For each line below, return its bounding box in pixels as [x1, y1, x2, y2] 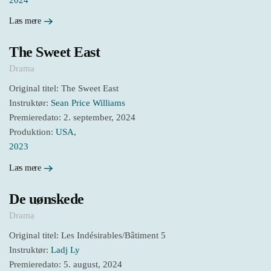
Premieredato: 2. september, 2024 [9, 113, 135, 123]
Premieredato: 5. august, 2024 [9, 259, 122, 269]
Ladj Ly [51, 244, 80, 255]
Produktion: [9, 127, 56, 137]
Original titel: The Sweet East [9, 83, 119, 94]
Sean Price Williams [51, 98, 125, 108]
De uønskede [9, 191, 84, 207]
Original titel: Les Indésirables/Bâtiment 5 [9, 230, 166, 240]
